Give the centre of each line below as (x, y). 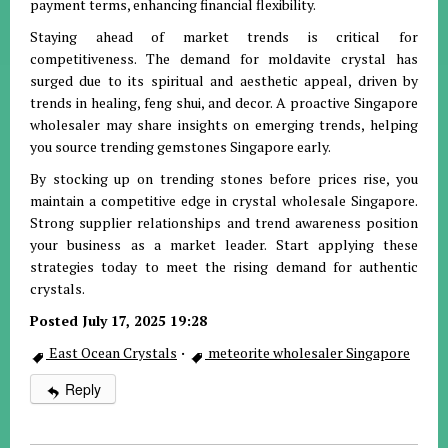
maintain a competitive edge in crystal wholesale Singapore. (224, 201)
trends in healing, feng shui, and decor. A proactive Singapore (224, 103)
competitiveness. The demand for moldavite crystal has (224, 59)
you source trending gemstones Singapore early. (180, 147)
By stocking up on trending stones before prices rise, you (224, 179)
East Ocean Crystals (111, 353)
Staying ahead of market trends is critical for (224, 37)
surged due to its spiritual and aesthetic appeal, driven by (224, 81)
